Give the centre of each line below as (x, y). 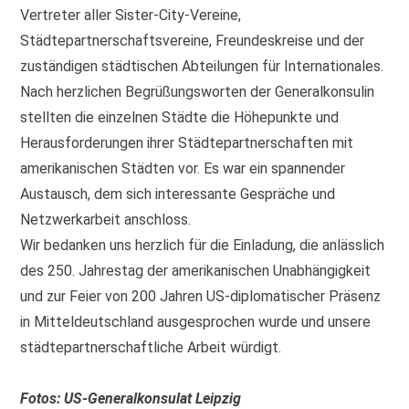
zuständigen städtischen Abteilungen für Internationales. (202, 67)
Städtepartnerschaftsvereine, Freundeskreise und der (193, 41)
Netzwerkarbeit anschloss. (106, 220)
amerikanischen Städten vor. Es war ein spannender (183, 169)
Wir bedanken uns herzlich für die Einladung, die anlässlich (203, 246)
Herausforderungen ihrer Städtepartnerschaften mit (187, 143)
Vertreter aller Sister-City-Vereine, (131, 16)
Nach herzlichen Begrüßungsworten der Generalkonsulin (198, 92)
